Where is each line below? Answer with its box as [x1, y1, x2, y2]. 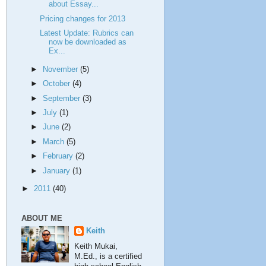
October [43, 80, 73, 88]
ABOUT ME [21, 213, 62, 223]
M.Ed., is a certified [74, 252, 142, 261]
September [43, 94, 83, 103]
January [43, 166, 73, 175]
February [43, 152, 76, 161]
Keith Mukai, [74, 242, 118, 251]
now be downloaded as [49, 38, 127, 47]
